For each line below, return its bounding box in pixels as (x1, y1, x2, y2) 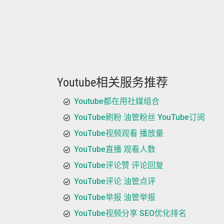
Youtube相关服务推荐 (57, 75, 168, 89)
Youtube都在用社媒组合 (74, 96, 159, 106)
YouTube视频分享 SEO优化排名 (74, 208, 186, 218)
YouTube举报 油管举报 (74, 192, 155, 202)
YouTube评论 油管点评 (74, 176, 155, 186)
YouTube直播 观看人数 (74, 144, 155, 154)
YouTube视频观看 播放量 (74, 128, 163, 138)
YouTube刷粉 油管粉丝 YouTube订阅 (74, 112, 205, 122)
